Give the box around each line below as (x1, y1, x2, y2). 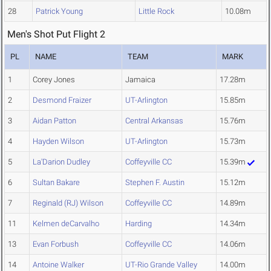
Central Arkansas (125, 116, 183, 126)
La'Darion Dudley (33, 157, 90, 167)
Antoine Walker (33, 260, 84, 270)
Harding (125, 219, 152, 229)
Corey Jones (33, 75, 75, 85)
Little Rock (139, 7, 174, 16)
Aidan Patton (33, 116, 76, 126)
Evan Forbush (33, 240, 79, 249)
